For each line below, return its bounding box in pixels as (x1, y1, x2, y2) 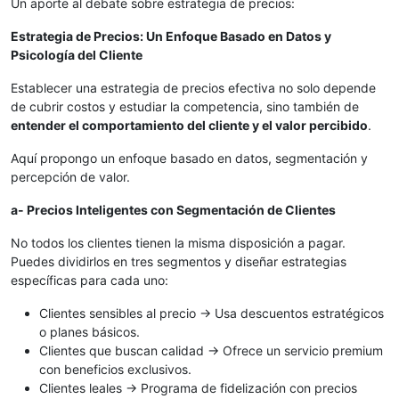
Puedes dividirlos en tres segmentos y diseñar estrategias (11, 253, 346, 269)
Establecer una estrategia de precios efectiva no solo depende (11, 79, 376, 95)
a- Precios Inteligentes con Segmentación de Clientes (11, 201, 336, 217)
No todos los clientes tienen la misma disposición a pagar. (11, 234, 346, 250)
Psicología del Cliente (11, 46, 142, 62)
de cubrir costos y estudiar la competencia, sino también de (11, 98, 359, 114)
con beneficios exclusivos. (39, 361, 191, 377)
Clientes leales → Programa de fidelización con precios (39, 379, 357, 395)
